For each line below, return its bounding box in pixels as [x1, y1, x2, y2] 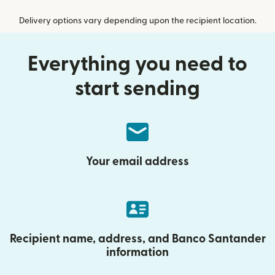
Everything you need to [28, 54, 247, 74]
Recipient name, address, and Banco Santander [9, 233, 266, 245]
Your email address [86, 156, 189, 168]
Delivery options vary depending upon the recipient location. [18, 17, 257, 25]
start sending [75, 79, 200, 99]
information [106, 247, 169, 258]
